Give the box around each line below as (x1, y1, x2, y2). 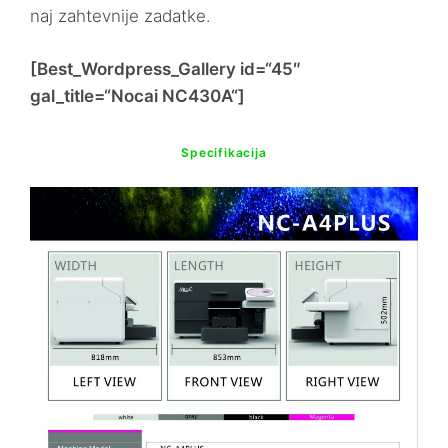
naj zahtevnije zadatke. (30, 6, 211, 27)
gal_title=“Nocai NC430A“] (30, 85, 245, 106)
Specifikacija (181, 144, 267, 160)
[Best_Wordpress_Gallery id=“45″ (30, 58, 301, 79)
